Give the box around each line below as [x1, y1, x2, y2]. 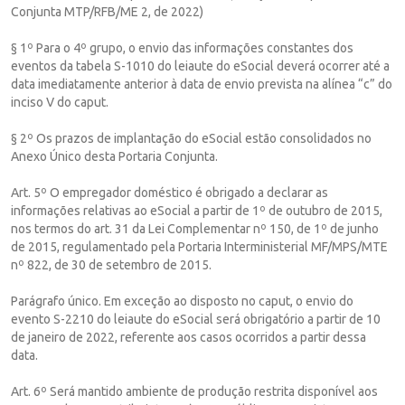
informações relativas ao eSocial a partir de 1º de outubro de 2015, [11, 202, 382, 218]
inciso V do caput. [11, 94, 108, 109]
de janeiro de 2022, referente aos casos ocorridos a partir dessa [11, 329, 366, 344]
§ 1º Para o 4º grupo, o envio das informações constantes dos [11, 40, 353, 55]
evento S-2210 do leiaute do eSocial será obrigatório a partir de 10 [11, 311, 381, 326]
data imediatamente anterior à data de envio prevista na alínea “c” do [11, 76, 392, 91]
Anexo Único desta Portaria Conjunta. [11, 148, 218, 164]
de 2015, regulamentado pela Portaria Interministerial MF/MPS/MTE [11, 239, 388, 254]
